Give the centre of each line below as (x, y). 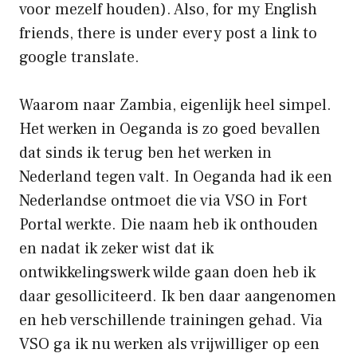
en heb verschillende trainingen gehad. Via (171, 320)
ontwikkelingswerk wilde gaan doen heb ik (167, 272)
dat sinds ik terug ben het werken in (145, 153)
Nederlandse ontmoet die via (122, 200)
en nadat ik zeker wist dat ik (116, 248)
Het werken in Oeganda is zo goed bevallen (170, 129)
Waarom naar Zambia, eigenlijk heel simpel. (175, 105)
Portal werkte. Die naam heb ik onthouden (169, 224)
